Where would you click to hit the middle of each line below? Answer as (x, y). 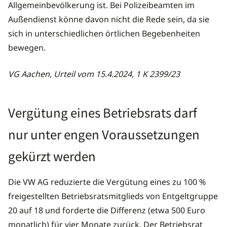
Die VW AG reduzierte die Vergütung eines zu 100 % (107, 182)
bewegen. (27, 47)
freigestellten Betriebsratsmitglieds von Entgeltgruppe (113, 196)
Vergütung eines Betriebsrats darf (103, 112)
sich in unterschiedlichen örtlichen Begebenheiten (104, 33)
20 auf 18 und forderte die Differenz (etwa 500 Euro (107, 210)
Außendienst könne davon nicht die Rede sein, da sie (109, 19)
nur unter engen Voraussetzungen (104, 134)
